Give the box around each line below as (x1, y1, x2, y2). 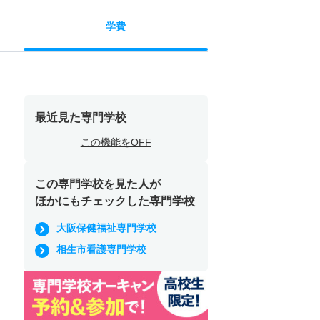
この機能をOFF (80, 136, 151, 148)
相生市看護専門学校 (56, 243, 146, 255)
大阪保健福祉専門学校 (56, 221, 156, 234)
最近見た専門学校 (34, 111, 126, 124)
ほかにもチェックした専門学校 (34, 194, 195, 207)
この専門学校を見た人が (34, 177, 161, 190)
